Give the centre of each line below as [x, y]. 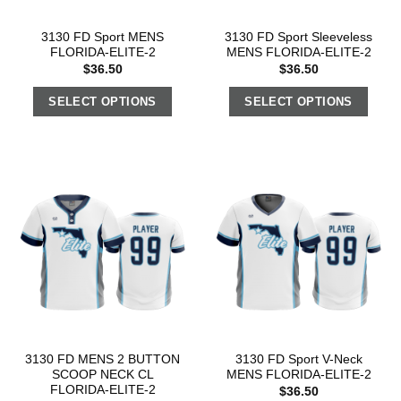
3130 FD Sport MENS [102, 38]
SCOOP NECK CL [102, 375]
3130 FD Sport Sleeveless [299, 38]
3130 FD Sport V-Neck [299, 360]
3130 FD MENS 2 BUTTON [102, 360]
